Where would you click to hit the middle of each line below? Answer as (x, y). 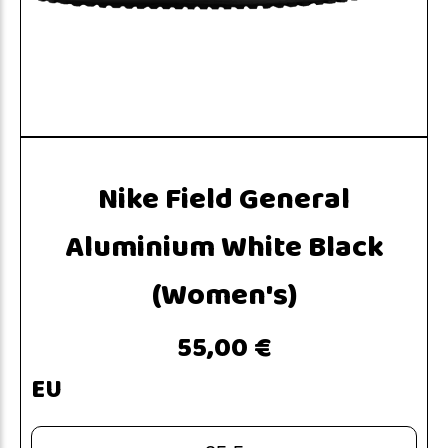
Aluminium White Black (224, 249)
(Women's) (224, 297)
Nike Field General (224, 201)
